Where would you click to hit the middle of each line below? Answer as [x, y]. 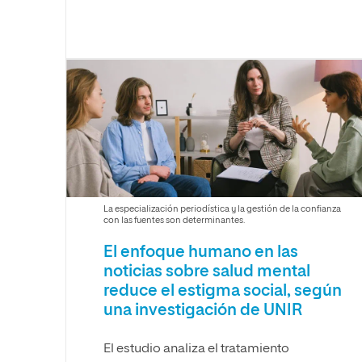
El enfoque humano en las [201, 252]
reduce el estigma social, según [223, 291]
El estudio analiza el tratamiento [196, 349]
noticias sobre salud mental [207, 271]
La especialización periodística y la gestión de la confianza [222, 209]
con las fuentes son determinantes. [174, 220]
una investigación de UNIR [203, 310]
